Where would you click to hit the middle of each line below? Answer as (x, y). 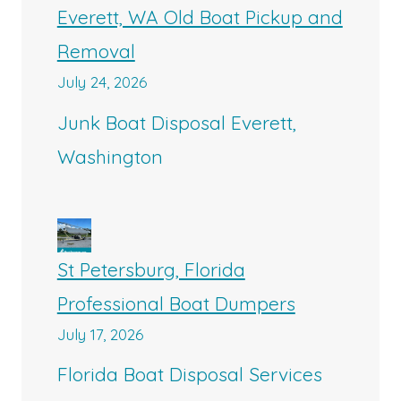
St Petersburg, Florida (151, 269)
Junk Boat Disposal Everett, (176, 122)
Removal (96, 51)
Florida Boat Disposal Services (189, 375)
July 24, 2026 (102, 82)
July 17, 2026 (100, 334)
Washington (110, 156)
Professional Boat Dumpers (176, 303)
